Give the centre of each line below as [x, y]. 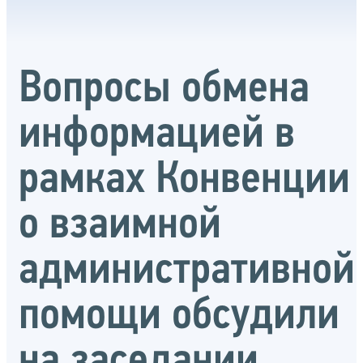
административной [187, 271]
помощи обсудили [179, 316]
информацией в [157, 135]
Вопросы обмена [164, 90]
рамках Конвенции [184, 180]
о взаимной [120, 226]
